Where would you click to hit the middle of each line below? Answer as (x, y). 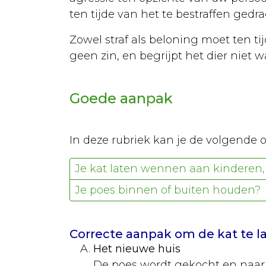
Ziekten (80, 180)
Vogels (30, 14)
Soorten (80, 62)
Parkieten (62, 204)
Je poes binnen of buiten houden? (168, 190)
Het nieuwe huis (137, 248)
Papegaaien (69, 38)
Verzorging (89, 133)
